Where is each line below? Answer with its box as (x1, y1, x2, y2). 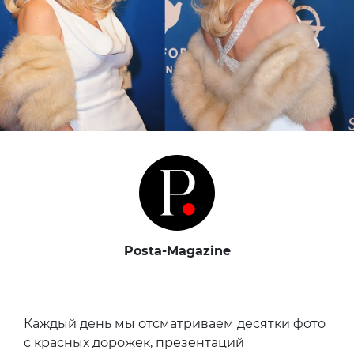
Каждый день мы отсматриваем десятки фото (24, 315, 326, 331)
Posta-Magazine (123, 243, 231, 258)
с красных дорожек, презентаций (24, 334, 244, 350)
